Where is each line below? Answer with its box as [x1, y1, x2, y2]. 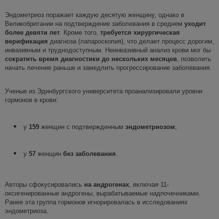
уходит [184, 20, 206, 27]
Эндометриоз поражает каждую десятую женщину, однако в [5, 11, 184, 19]
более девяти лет [5, 28, 60, 36]
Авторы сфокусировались [5, 180, 84, 188]
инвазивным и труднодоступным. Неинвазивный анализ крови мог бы [5, 46, 211, 54]
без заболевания [63, 150, 116, 157]
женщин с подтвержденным [41, 123, 125, 131]
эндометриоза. [5, 207, 48, 215]
